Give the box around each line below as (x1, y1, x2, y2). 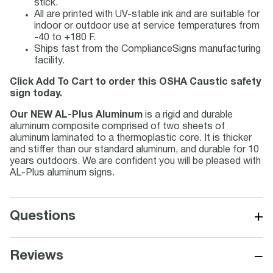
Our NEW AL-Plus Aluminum (10, 111, 143, 119)
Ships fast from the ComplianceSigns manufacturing (34, 45, 261, 54)
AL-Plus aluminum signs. (10, 169, 115, 177)
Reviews (10, 250, 63, 262)
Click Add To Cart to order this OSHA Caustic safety (10, 78, 261, 87)
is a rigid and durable (143, 111, 233, 119)
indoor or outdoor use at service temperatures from (34, 22, 260, 30)
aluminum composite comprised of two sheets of (10, 122, 225, 131)
